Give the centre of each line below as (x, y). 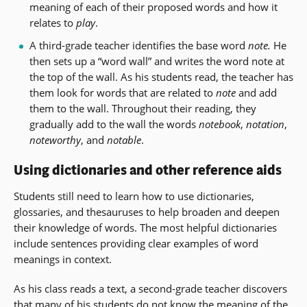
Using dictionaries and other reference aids (148, 171)
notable (124, 140)
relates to (52, 23)
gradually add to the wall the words (114, 124)
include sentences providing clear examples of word (136, 244)
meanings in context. (63, 259)
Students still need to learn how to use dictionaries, (134, 196)
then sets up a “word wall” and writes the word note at (157, 61)
